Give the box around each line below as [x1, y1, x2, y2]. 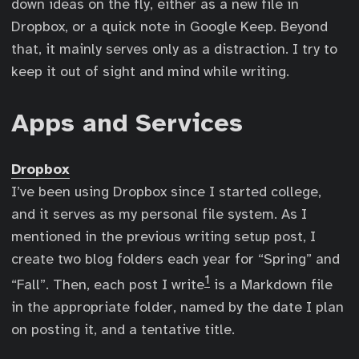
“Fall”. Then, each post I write [11, 276, 204, 293]
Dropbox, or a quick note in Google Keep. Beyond [11, 18, 328, 35]
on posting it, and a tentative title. [11, 321, 235, 338]
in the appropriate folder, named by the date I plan [11, 298, 344, 316]
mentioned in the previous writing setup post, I [11, 228, 316, 245]
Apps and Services [11, 107, 243, 139]
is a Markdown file [210, 276, 333, 293]
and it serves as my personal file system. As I [11, 205, 307, 223]
